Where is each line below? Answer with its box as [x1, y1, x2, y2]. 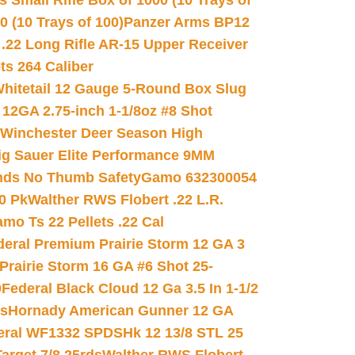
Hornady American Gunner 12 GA [8, 303, 233, 319]
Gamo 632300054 [141, 170, 257, 185]
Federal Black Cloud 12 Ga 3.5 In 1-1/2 [2, 281, 258, 296]
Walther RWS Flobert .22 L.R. [28, 192, 223, 208]
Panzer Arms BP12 [124, 14, 250, 30]
